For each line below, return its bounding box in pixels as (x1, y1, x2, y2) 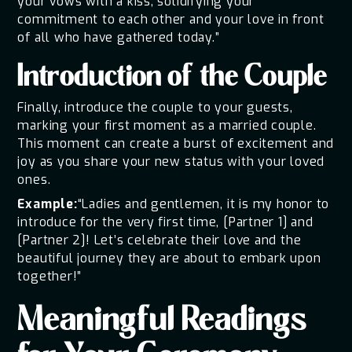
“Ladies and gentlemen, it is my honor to (77, 196, 330, 213)
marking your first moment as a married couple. (17, 117, 317, 134)
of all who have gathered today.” (17, 28, 220, 46)
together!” (17, 268, 82, 285)
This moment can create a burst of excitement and (17, 135, 335, 152)
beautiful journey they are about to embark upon (17, 250, 321, 267)
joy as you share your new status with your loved (17, 153, 325, 170)
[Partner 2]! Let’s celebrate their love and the (17, 232, 302, 249)
